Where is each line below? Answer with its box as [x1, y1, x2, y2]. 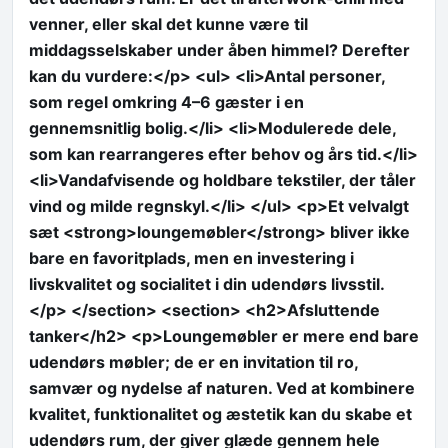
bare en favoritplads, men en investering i [29, 248, 354, 269]
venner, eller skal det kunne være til [29, 14, 308, 35]
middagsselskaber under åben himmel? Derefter [29, 40, 410, 61]
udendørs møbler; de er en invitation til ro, [29, 352, 358, 373]
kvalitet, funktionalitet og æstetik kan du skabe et [29, 404, 412, 425]
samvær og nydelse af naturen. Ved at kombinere [29, 378, 415, 399]
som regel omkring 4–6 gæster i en [29, 92, 304, 113]
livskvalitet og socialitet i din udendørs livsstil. [29, 274, 385, 295]
